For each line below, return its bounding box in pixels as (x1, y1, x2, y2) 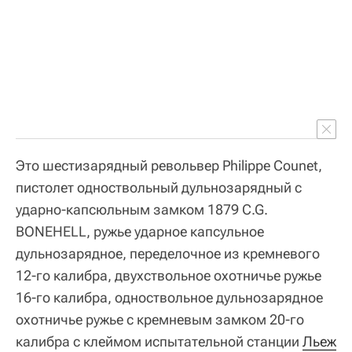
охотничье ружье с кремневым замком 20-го (16, 310, 304, 328)
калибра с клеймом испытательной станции (16, 332, 302, 350)
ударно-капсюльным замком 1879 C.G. (16, 200, 268, 218)
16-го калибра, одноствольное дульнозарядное (16, 288, 323, 306)
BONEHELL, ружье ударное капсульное (16, 222, 264, 240)
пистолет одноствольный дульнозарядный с (16, 178, 302, 196)
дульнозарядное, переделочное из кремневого (16, 244, 320, 262)
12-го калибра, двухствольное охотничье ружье (16, 266, 321, 284)
